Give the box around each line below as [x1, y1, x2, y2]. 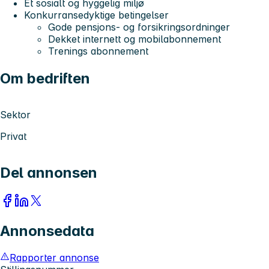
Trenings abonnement [48, 45, 148, 58]
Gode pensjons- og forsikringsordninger [48, 21, 230, 34]
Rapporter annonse [10, 251, 99, 264]
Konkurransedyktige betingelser [24, 9, 169, 22]
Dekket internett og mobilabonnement [48, 33, 221, 46]
